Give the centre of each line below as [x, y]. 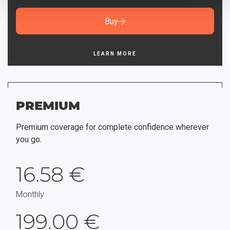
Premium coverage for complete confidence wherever [112, 127]
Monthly [30, 194]
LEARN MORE [115, 54]
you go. [29, 139]
